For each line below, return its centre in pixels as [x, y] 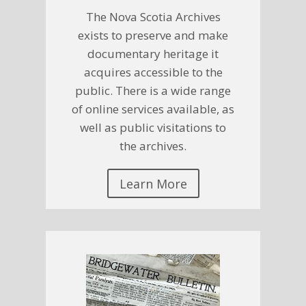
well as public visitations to [153, 128]
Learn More [153, 183]
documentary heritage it [153, 54]
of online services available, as [153, 109]
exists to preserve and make [153, 36]
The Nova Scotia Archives [153, 17]
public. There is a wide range [153, 91]
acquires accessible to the [153, 72]
